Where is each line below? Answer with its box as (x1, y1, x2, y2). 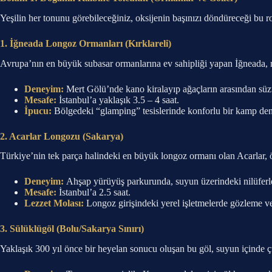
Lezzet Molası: (24, 198, 84, 209)
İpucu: (24, 105, 52, 116)
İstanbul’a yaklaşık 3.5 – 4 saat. (56, 94, 179, 105)
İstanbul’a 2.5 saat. (56, 187, 131, 198)
